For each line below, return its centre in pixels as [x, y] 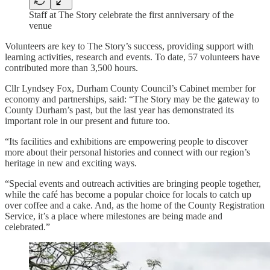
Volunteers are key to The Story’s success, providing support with [129, 46]
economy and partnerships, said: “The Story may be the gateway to [132, 99]
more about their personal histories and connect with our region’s [127, 152]
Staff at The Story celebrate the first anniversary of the [131, 14]
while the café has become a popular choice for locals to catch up [128, 194]
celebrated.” [27, 227]
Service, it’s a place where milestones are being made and [114, 216]
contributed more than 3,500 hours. [71, 67]
